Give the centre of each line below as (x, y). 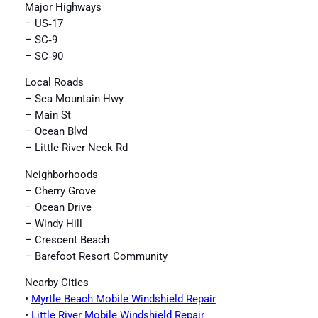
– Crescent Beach (67, 240)
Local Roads (54, 83)
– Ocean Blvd (56, 132)
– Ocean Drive (58, 207)
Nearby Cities (56, 283)
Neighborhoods (61, 175)
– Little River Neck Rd (76, 148)
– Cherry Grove (60, 191)
